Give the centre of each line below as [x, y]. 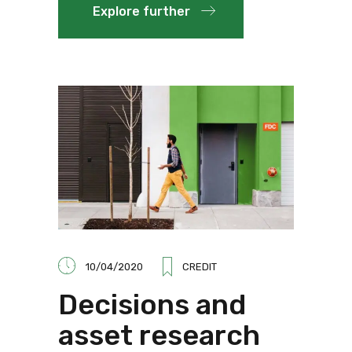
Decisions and [152, 305]
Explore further [141, 12]
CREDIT [200, 267]
